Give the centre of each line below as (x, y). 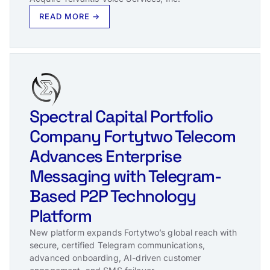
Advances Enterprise (105, 156)
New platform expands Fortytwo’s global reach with (133, 232)
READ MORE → (70, 16)
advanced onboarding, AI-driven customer (115, 257)
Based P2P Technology (113, 196)
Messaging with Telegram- (125, 176)
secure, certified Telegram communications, (117, 245)
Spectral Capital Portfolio (121, 116)
